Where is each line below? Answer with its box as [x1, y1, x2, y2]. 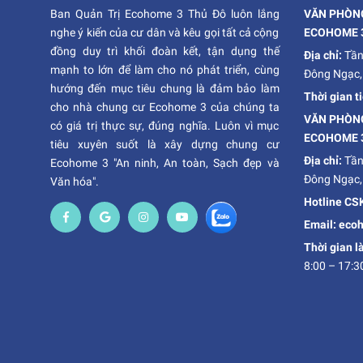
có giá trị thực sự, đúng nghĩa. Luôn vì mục [50, 119, 280, 132]
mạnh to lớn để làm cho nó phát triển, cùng [50, 63, 280, 76]
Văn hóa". [50, 175, 99, 188]
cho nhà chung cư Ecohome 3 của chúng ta [50, 100, 280, 113]
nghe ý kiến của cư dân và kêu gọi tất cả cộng [50, 26, 280, 39]
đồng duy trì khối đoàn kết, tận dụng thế [50, 45, 280, 58]
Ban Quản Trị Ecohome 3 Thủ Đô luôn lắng [50, 7, 280, 20]
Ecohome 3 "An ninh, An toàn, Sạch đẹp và [50, 156, 280, 169]
